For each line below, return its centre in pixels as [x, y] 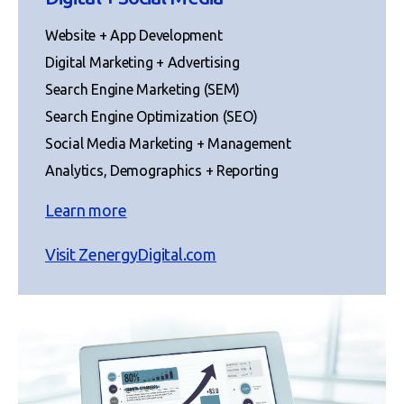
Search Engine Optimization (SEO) [151, 116]
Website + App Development [134, 35]
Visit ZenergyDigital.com [131, 254]
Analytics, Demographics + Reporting [162, 170]
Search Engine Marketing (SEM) [143, 89]
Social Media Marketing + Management [168, 143]
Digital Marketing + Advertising [142, 62]
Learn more [86, 210]
